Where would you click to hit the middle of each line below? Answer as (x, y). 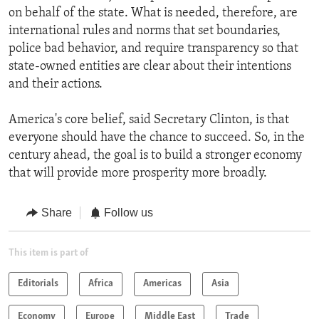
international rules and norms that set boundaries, (145, 31)
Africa (101, 283)
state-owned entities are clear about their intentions (150, 67)
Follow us (129, 213)
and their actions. (56, 85)
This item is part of (48, 253)
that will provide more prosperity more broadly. (138, 174)
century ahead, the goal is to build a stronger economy (155, 156)
